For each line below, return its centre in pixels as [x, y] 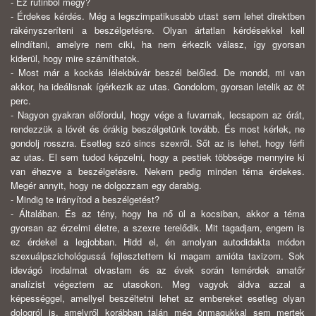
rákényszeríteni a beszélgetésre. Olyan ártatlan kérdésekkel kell [158, 30]
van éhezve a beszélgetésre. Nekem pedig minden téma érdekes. [158, 171]
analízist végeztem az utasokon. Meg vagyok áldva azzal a [158, 284]
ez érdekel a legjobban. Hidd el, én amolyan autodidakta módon [158, 242]
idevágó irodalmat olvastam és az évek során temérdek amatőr [158, 270]
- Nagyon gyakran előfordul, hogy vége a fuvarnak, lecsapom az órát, [158, 115]
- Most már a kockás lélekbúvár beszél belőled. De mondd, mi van [158, 73]
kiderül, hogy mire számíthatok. [75, 59]
